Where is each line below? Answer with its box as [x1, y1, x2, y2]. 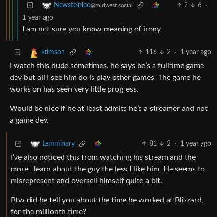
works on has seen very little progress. [10, 85, 139, 93]
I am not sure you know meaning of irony [22, 25, 161, 33]
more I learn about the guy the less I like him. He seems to [11, 165, 205, 173]
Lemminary [42, 140, 75, 148]
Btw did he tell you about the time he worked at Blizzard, [11, 196, 203, 204]
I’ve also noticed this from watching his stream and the [11, 154, 196, 162]
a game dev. [10, 116, 49, 124]
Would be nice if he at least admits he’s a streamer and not [10, 105, 208, 113]
